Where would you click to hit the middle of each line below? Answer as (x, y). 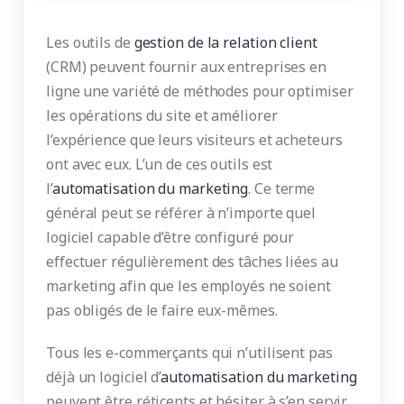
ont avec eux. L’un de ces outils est (160, 164)
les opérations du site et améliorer (162, 115)
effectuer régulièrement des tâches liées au (192, 261)
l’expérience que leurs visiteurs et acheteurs (194, 139)
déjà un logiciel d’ (104, 376)
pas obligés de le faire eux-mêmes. (162, 310)
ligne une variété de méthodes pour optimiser (200, 91)
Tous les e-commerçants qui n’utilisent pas (189, 352)
